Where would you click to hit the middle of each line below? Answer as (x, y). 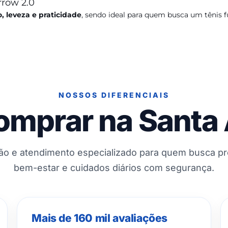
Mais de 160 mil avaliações (99, 218)
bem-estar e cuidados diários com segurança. (114, 168)
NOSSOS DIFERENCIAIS (114, 95)
